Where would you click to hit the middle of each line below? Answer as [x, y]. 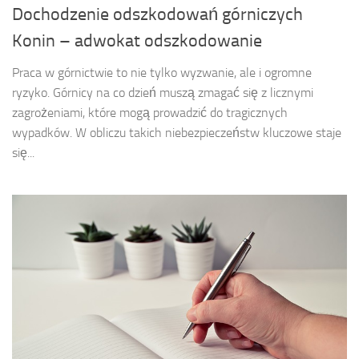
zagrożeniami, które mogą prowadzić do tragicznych [150, 112]
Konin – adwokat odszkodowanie [137, 40]
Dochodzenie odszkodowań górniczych [157, 14]
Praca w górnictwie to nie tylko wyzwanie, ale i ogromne [162, 72]
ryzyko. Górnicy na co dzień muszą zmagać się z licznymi [163, 92]
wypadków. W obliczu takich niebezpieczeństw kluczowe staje [177, 132]
